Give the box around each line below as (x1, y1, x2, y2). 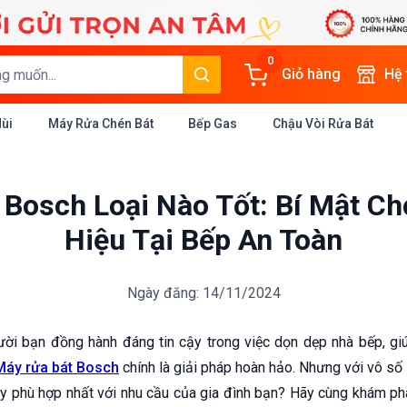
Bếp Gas (188, 116, 238, 131)
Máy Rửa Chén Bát (47, 116, 154, 131)
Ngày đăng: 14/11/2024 (126, 284, 281, 302)
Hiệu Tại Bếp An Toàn (65, 223, 342, 257)
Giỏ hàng (282, 65, 341, 83)
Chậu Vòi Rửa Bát (272, 116, 373, 131)
